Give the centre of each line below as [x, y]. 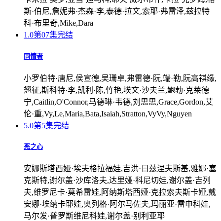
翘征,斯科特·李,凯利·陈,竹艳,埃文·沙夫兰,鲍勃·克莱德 [116, 90]
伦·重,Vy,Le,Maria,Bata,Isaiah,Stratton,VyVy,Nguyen [108, 113]
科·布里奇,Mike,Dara [58, 23]
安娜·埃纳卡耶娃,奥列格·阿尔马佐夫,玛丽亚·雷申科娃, [117, 204]
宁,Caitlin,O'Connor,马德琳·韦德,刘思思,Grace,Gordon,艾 [118, 102]
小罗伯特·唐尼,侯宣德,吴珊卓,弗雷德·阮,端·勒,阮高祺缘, [120, 78]
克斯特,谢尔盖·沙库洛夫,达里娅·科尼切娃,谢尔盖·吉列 [117, 181]
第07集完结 [53, 35]
